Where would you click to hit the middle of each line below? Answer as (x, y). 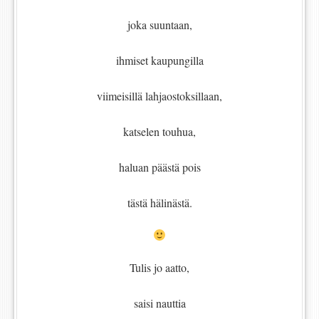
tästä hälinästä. (159, 203)
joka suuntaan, (159, 25)
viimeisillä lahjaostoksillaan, (159, 96)
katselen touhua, (159, 132)
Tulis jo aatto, (159, 268)
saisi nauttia (159, 303)
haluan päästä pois (159, 167)
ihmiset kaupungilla (159, 61)
